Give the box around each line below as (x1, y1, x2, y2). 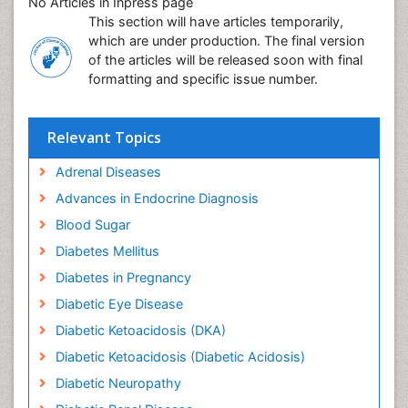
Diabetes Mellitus (55, 243, 159, 259)
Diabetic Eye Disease (55, 296, 183, 311)
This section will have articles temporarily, (88, 14, 343, 29)
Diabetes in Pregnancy (55, 270, 191, 285)
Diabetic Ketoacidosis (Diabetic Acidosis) (55, 349, 305, 364)
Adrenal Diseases (55, 164, 161, 179)
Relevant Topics (47, 127, 161, 148)
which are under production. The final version (88, 33, 364, 48)
